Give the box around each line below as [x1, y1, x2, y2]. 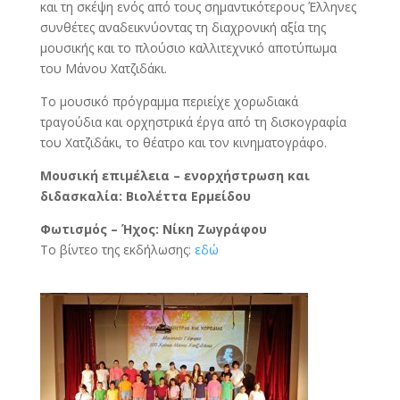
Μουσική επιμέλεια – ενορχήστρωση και [39, 166, 310, 184]
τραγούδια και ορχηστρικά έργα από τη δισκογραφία [39, 112, 346, 130]
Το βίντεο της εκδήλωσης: [39, 240, 195, 258]
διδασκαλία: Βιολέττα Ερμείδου [39, 187, 251, 204]
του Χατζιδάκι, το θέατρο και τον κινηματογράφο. [39, 133, 327, 151]
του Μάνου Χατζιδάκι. [39, 59, 167, 77]
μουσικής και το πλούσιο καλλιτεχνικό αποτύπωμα [39, 38, 337, 56]
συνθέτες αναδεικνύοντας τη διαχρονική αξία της [39, 18, 326, 36]
